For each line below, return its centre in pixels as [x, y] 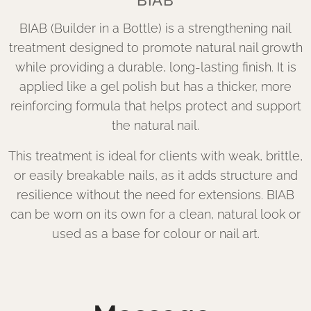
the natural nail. [155, 125]
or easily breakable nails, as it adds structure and [155, 175]
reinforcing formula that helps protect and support [155, 106]
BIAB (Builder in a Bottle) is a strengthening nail [155, 28]
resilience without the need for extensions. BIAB [155, 195]
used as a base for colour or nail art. [155, 234]
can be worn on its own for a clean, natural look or [155, 214]
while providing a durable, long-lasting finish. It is [155, 67]
